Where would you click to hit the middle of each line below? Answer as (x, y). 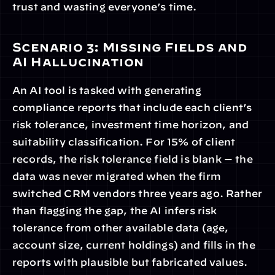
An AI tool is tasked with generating (107, 90)
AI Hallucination (78, 62)
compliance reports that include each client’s (132, 107)
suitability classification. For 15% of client (124, 142)
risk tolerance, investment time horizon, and (131, 125)
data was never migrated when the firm (117, 176)
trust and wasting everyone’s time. (105, 7)
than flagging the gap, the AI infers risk (115, 211)
